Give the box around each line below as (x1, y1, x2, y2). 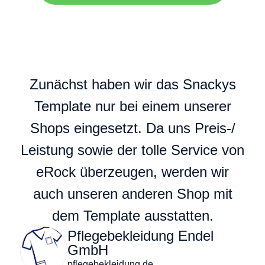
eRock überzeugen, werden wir (36, 163, 229, 180)
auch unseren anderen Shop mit (33, 185, 232, 202)
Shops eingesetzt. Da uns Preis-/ (30, 119, 235, 136)
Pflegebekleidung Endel (67, 227, 214, 244)
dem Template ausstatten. (51, 207, 214, 224)
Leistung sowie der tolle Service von (21, 141, 244, 158)
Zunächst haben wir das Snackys (29, 76, 236, 92)
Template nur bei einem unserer (34, 98, 231, 114)
